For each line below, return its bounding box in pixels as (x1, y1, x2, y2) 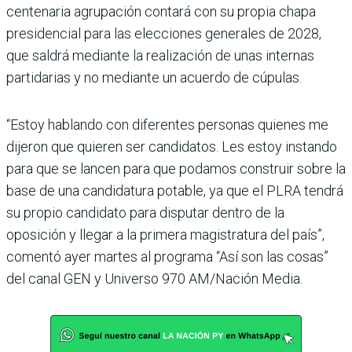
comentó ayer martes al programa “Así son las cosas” (6, 247, 328, 265)
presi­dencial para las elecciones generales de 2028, (6, 24, 321, 42)
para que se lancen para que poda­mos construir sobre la (6, 159, 346, 177)
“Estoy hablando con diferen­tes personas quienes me (6, 115, 328, 133)
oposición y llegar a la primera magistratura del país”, (6, 225, 324, 243)
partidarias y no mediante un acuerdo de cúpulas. (6, 68, 302, 86)
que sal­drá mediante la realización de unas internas (6, 46, 314, 64)
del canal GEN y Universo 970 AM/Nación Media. (6, 269, 302, 287)
